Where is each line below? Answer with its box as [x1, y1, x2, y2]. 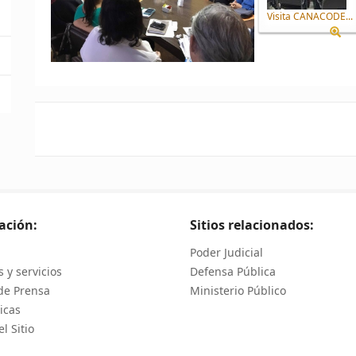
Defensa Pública [190, 264, 276, 279]
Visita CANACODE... [267, 10, 353, 23]
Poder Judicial [190, 245, 263, 260]
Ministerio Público [190, 283, 286, 298]
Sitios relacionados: [190, 216, 314, 234]
